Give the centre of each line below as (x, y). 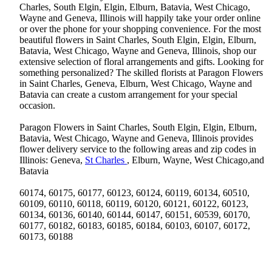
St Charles (106, 160)
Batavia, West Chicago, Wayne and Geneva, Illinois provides (136, 138)
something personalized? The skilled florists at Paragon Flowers (141, 73)
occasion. (37, 106)
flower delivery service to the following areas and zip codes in (138, 149)
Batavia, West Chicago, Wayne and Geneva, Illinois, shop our (138, 51)
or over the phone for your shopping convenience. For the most (140, 29)
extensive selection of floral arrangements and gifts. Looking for (141, 62)
